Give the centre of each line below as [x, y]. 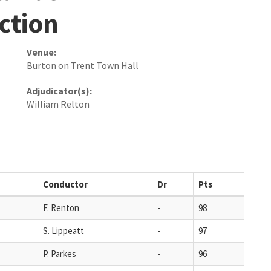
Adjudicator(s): [59, 91]
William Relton [58, 104]
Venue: [41, 52]
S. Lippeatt [64, 230]
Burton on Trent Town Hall [83, 66]
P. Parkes [60, 253]
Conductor [65, 184]
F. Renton [61, 207]
